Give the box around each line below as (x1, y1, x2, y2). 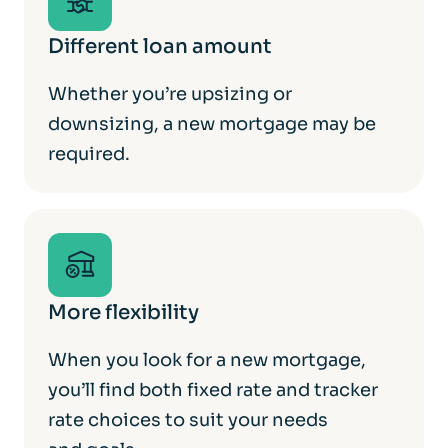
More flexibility (48, 299, 199, 325)
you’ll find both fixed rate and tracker (48, 378, 378, 401)
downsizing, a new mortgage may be (48, 112, 376, 135)
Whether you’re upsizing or (48, 82, 292, 105)
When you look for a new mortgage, (48, 348, 366, 371)
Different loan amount (48, 33, 272, 59)
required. (48, 142, 130, 165)
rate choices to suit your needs (48, 408, 328, 431)
